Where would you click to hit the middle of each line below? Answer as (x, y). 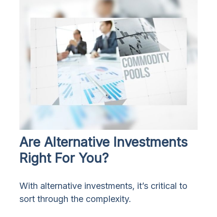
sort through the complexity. (75, 199)
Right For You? (64, 158)
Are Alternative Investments (103, 142)
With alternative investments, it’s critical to (103, 186)
